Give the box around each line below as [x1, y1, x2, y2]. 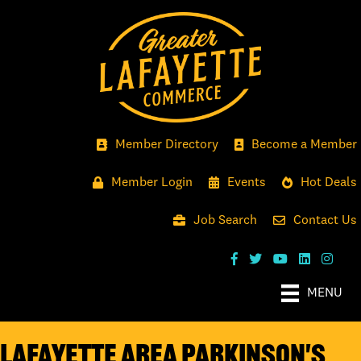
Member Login [111, 176, 193, 189]
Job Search [193, 214, 257, 227]
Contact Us [293, 214, 357, 227]
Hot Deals [301, 176, 357, 189]
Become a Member [251, 138, 357, 151]
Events [227, 176, 266, 189]
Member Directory [115, 138, 218, 151]
